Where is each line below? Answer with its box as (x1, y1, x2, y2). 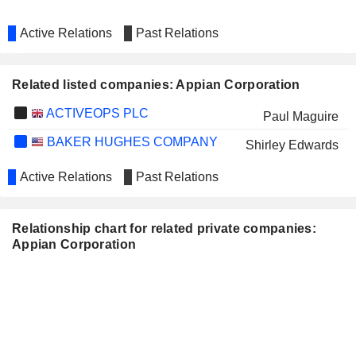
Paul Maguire (262, 110, 339, 123)
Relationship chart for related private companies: (12, 222, 316, 235)
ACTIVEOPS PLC (43, 106, 149, 120)
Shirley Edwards (245, 138, 339, 152)
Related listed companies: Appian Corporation (12, 78, 300, 91)
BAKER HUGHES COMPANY (43, 135, 218, 149)
